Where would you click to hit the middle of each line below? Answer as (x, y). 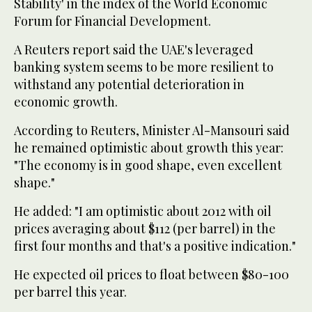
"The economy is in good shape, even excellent (148, 165)
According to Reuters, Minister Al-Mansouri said (152, 131)
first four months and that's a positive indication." (155, 246)
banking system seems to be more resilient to (144, 67)
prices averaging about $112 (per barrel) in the (145, 229)
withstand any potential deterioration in (129, 85)
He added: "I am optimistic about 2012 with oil (143, 211)
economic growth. (66, 102)
